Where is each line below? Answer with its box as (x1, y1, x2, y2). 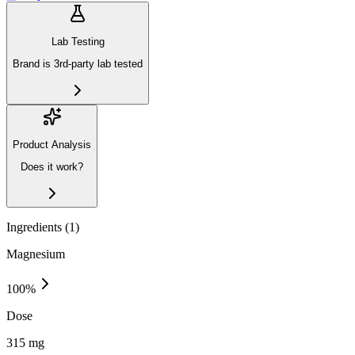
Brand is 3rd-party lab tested (13, 58, 143, 71)
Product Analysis (13, 138, 91, 151)
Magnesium (6, 246, 65, 261)
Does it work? (21, 161, 83, 174)
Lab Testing (51, 36, 105, 48)
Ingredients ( (6, 219, 69, 234)
